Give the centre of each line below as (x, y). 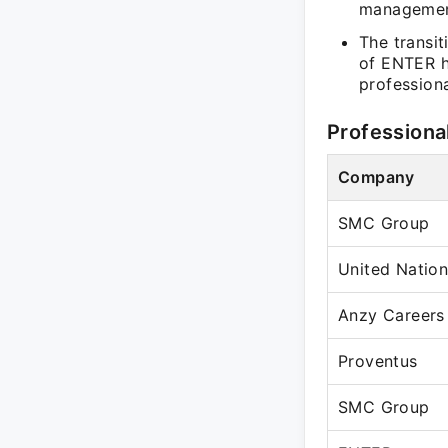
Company (376, 177)
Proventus (378, 361)
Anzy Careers (391, 315)
